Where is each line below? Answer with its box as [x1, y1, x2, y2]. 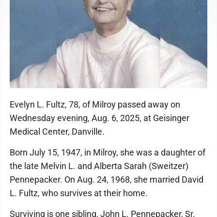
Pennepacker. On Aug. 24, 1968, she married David [10, 174, 203, 185]
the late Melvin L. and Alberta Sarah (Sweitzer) [10, 161, 188, 171]
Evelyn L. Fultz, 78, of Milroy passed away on [10, 99, 180, 109]
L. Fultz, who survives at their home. [10, 188, 148, 198]
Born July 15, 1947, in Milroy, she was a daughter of [10, 147, 205, 157]
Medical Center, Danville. [10, 126, 105, 137]
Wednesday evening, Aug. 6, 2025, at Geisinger [10, 113, 189, 123]
